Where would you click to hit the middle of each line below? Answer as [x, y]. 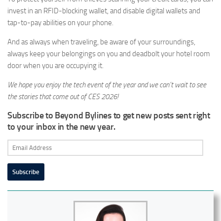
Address [18, 157]
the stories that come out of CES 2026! [63, 97]
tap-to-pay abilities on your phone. [60, 23]
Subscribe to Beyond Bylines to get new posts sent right [109, 116]
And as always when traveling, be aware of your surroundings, [101, 42]
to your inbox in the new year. [61, 127]
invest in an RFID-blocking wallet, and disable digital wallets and [104, 11]
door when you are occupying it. [55, 66]
